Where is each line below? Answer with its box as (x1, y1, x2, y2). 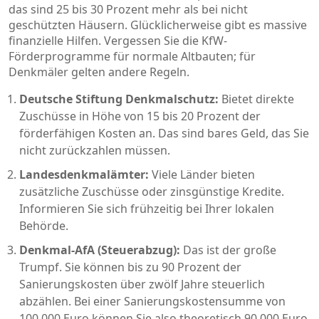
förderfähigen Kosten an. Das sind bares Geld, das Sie (19, 125, 309, 141)
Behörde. (19, 218, 68, 234)
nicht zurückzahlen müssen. (19, 142, 170, 158)
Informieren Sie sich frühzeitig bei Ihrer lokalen (19, 201, 274, 216)
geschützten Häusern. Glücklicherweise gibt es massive (9, 17, 307, 33)
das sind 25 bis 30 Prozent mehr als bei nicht (9, 1, 248, 17)
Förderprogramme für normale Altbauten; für (9, 48, 256, 64)
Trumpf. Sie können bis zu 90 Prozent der (19, 259, 241, 275)
